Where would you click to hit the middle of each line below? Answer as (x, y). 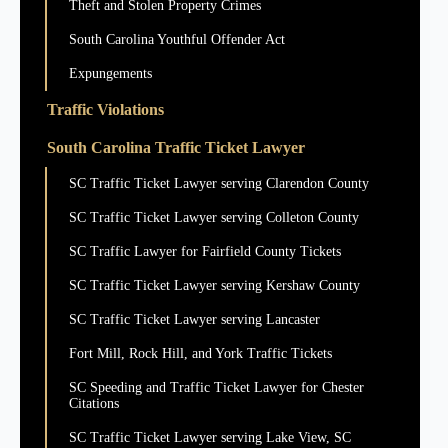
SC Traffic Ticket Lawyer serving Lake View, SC (210, 437)
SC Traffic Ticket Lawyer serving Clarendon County (219, 183)
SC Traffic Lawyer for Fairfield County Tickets (205, 251)
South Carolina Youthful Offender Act (177, 39)
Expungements (110, 73)
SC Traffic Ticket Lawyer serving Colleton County (214, 217)
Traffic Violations (105, 109)
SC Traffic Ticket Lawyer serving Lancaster (194, 319)
